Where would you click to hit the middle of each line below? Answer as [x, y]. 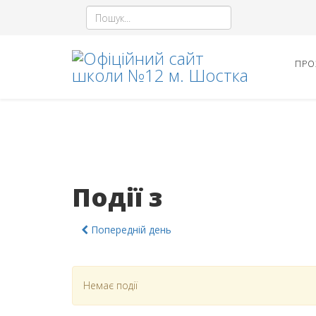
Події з [117, 197]
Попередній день [130, 230]
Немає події [110, 285]
